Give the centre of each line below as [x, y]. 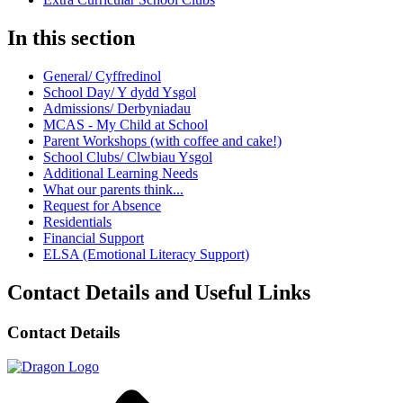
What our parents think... [113, 189]
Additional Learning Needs [121, 173]
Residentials [77, 221]
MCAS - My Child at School [125, 124]
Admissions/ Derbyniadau [117, 108]
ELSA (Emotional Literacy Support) [146, 254]
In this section [71, 37]
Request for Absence [102, 205]
